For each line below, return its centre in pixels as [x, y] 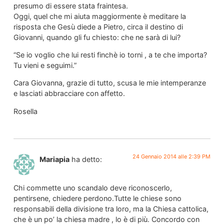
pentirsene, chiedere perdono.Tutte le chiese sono [97, 198]
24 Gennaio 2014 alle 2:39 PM [172, 157]
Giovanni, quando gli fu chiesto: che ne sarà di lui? [97, 37]
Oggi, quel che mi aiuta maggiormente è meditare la [99, 16]
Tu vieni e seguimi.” [45, 65]
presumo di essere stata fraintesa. [70, 5]
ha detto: [86, 159]
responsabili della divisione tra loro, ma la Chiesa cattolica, [111, 208]
